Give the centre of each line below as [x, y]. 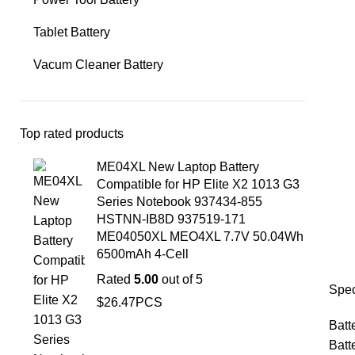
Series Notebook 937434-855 [179, 202]
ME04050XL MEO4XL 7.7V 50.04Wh [200, 237]
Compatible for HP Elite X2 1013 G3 [198, 184]
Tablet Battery [72, 32]
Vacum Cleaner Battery [98, 65]
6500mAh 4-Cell [143, 254]
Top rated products [72, 134]
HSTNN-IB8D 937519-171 [171, 219]
